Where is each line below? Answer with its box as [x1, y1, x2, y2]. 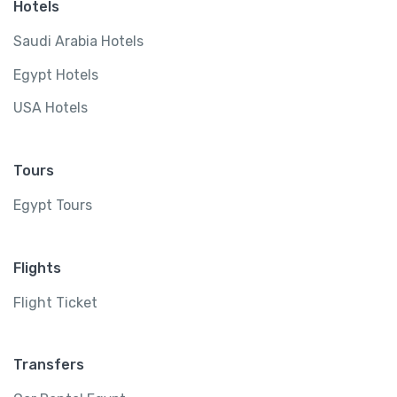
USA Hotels [13, 99, 88, 117]
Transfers [13, 356, 84, 374]
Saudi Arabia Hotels [13, 33, 144, 51]
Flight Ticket [13, 293, 97, 311]
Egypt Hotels [13, 66, 98, 83]
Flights [13, 259, 61, 276]
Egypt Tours [13, 196, 92, 214]
